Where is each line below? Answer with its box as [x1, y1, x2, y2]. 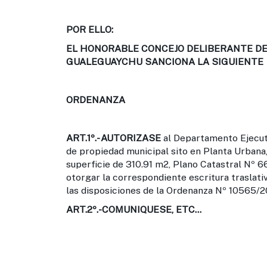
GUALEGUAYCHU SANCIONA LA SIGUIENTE [66, 56, 263, 67]
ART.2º [66, 204, 97, 215]
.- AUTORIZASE [95, 132, 161, 144]
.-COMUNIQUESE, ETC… [97, 204, 201, 215]
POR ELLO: [66, 24, 113, 35]
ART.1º [66, 132, 95, 144]
